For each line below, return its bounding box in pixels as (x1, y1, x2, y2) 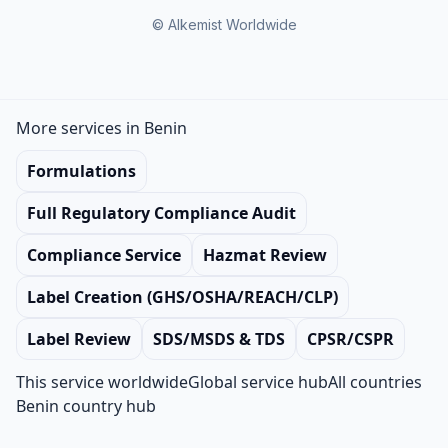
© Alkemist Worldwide (151, 16, 297, 34)
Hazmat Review (203, 244, 327, 267)
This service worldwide (16, 371, 188, 394)
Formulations (27, 160, 136, 183)
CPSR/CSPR (307, 328, 394, 351)
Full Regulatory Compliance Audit (27, 202, 296, 225)
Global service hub (188, 371, 328, 394)
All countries (328, 371, 422, 394)
